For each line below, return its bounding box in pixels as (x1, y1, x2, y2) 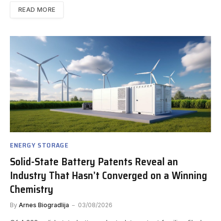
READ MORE (18, 6, 56, 14)
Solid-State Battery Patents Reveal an (10, 153, 178, 170)
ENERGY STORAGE (10, 140, 69, 151)
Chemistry (10, 181, 53, 198)
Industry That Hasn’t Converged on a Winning (10, 167, 207, 184)
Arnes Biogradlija (19, 201, 69, 209)
